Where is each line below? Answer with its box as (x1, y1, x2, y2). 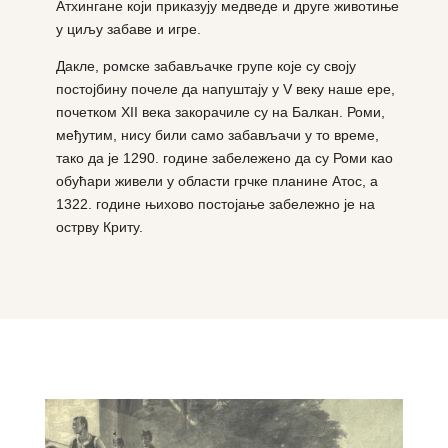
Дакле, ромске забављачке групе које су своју (55, 57, 356, 74)
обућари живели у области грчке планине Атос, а (55, 172, 378, 189)
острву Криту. (55, 218, 143, 235)
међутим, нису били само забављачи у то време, (55, 126, 379, 143)
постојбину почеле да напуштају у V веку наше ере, (55, 80, 395, 97)
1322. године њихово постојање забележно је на (55, 195, 375, 212)
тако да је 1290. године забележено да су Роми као (55, 149, 393, 166)
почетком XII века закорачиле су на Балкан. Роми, (55, 103, 385, 120)
